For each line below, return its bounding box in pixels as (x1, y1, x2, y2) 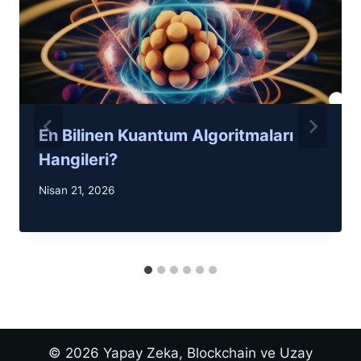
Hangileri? (39, 149, 118, 169)
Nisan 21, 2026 (39, 184, 114, 197)
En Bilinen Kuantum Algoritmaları (39, 125, 293, 145)
